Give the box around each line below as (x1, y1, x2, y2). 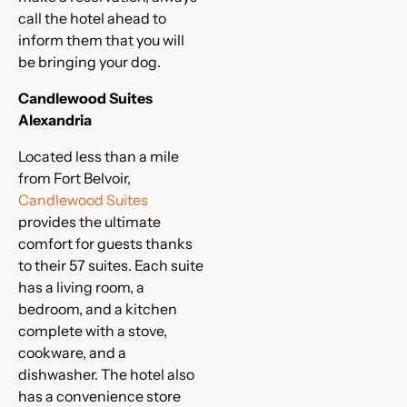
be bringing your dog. (18, 53, 161, 71)
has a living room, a (18, 278, 144, 296)
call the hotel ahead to (18, 9, 166, 27)
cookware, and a (18, 343, 126, 362)
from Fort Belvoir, (18, 169, 131, 187)
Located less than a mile (18, 147, 179, 165)
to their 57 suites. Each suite (18, 256, 203, 274)
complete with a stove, (18, 322, 167, 340)
